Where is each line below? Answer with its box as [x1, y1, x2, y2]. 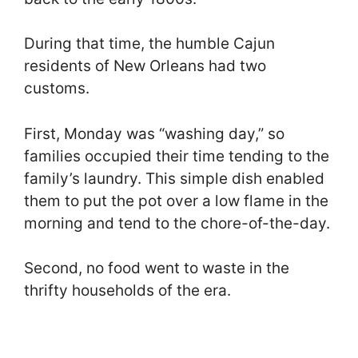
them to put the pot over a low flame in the [24, 191, 328, 210]
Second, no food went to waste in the [24, 259, 289, 278]
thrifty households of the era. [24, 281, 235, 300]
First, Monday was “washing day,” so [24, 124, 284, 143]
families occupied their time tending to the [24, 146, 329, 165]
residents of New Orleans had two [24, 57, 266, 76]
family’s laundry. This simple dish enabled [24, 169, 324, 188]
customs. [24, 79, 93, 98]
